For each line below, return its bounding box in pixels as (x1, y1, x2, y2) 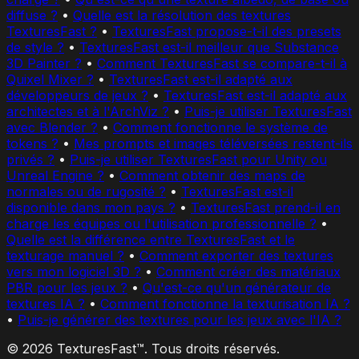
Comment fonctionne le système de (113, 119, 328, 136)
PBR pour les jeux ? (6, 280, 127, 296)
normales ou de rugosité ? (6, 184, 166, 200)
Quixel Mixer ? (6, 71, 94, 88)
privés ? (6, 151, 54, 168)
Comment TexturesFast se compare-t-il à (97, 55, 347, 72)
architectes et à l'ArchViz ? (6, 103, 169, 120)
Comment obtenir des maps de (119, 167, 305, 184)
